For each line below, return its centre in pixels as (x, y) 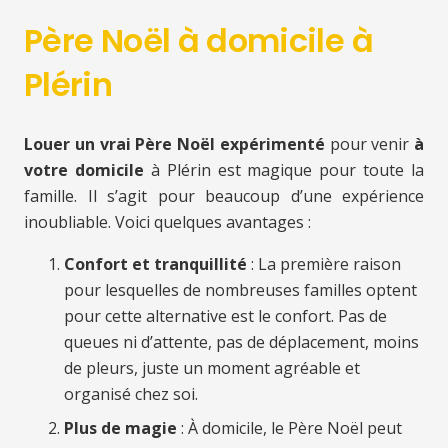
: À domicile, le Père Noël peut (289, 428)
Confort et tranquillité (155, 264)
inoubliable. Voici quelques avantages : (167, 222)
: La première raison (324, 264)
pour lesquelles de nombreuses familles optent (240, 290)
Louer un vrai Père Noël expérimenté (174, 144)
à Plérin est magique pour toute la (283, 170)
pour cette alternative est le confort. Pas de (225, 316)
